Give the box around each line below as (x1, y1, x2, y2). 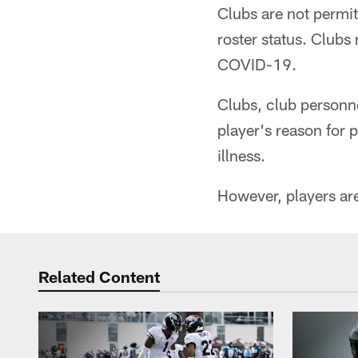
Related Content (38, 267, 160, 286)
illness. (217, 145, 265, 165)
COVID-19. (217, 54, 296, 74)
